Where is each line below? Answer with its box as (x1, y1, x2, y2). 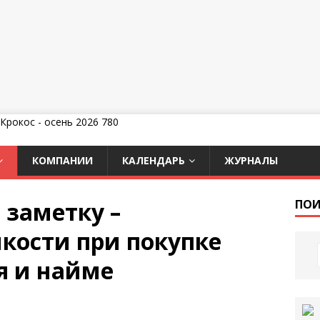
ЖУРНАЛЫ (224, 154, 278, 167)
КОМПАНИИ (32, 154, 93, 167)
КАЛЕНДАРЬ (122, 154, 185, 167)
